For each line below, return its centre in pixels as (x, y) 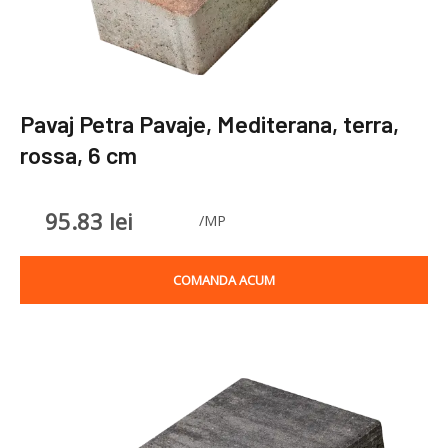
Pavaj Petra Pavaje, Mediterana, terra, (209, 123)
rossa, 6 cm (78, 154)
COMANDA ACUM (224, 280)
